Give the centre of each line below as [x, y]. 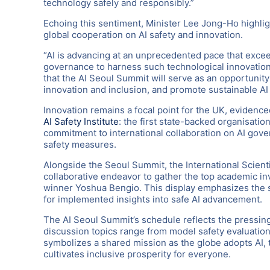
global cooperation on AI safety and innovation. [143, 34]
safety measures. [80, 144]
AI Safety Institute [81, 121]
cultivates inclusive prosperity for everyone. [137, 254]
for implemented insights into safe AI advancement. [153, 199]
